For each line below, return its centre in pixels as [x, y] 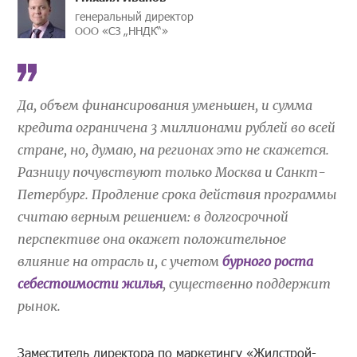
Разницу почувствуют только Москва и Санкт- [172, 173]
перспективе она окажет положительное [152, 239]
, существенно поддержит [247, 284]
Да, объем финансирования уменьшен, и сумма [165, 106]
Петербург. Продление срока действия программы [178, 195]
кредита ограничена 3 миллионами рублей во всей [177, 128]
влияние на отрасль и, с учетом [120, 262]
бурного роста [268, 262]
